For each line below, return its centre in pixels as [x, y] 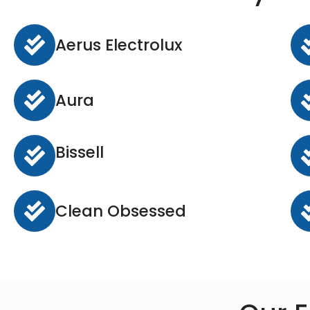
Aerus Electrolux [119, 45]
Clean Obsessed [121, 211]
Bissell [80, 153]
